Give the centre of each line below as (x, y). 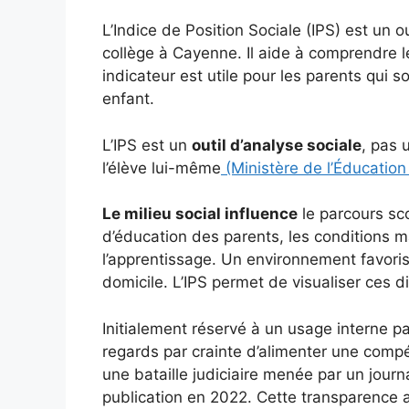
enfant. (128, 99)
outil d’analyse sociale (277, 145)
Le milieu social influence (200, 214)
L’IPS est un (147, 145)
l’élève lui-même (162, 168)
